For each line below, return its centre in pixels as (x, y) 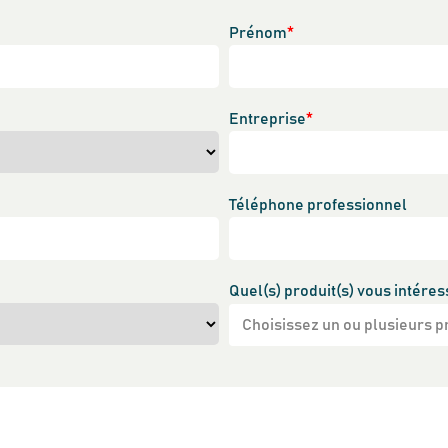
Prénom (258, 33)
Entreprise (267, 119)
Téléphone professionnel (318, 205)
